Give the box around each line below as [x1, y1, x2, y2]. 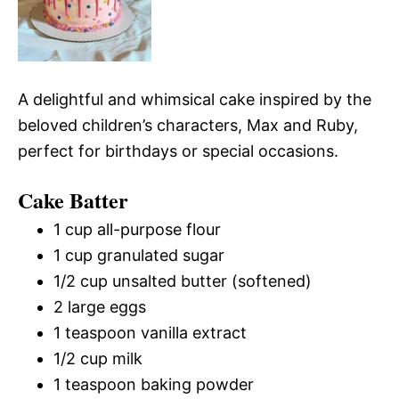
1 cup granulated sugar [53, 245, 224, 265]
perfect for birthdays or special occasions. [18, 141, 338, 160]
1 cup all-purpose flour [53, 219, 221, 239]
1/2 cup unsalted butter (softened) [53, 271, 312, 290]
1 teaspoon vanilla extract [53, 322, 247, 342]
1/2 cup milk [53, 348, 142, 368]
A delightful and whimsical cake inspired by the [18, 89, 371, 109]
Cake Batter [18, 183, 128, 216]
